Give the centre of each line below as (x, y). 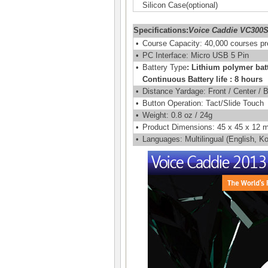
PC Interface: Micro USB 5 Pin (196, 55)
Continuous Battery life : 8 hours (202, 79)
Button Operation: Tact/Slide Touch (203, 103)
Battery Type (165, 67)
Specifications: (161, 30)
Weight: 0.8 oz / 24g (177, 115)
